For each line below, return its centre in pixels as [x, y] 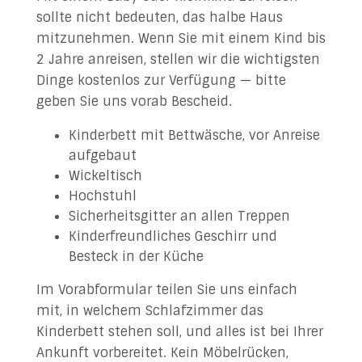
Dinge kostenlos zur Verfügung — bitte [161, 80]
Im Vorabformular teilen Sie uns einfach [166, 290]
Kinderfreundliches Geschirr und [173, 236]
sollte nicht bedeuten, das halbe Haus [159, 17]
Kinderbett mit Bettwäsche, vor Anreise [194, 135]
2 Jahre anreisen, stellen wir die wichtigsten [178, 59]
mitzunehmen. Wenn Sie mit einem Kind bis [181, 38]
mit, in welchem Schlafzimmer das [149, 311]
